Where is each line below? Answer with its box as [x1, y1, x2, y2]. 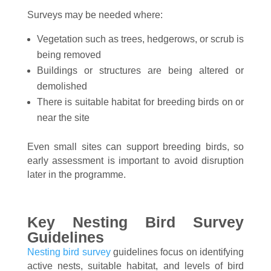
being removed [36, 50, 101, 60]
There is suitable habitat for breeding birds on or [36, 97, 244, 107]
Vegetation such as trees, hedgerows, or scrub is [36, 34, 244, 44]
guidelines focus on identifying [110, 247, 244, 257]
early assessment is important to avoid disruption [27, 155, 244, 166]
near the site [36, 113, 90, 123]
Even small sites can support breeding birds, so [27, 142, 244, 152]
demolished [36, 81, 87, 91]
